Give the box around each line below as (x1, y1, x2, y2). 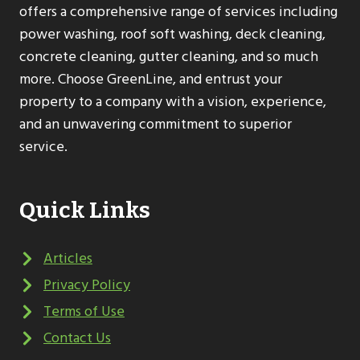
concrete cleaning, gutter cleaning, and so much (19, 45, 318, 68)
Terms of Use (43, 300, 125, 323)
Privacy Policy (43, 273, 130, 297)
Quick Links (19, 197, 150, 223)
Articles (43, 247, 92, 270)
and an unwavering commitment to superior (19, 112, 292, 136)
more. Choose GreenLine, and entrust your (19, 67, 282, 91)
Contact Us (43, 326, 111, 350)
